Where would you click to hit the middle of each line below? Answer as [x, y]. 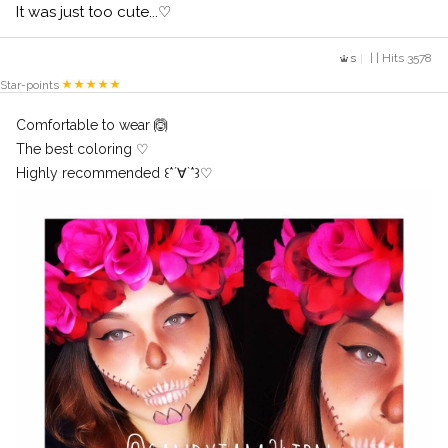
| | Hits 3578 [399, 58]
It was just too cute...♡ [93, 12]
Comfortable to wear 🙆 [92, 125]
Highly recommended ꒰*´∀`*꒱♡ [114, 173]
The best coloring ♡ [82, 149]
